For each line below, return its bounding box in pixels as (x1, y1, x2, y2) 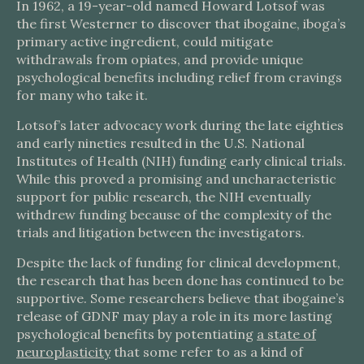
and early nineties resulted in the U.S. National (16, 135, 305, 151)
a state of (257, 326, 316, 342)
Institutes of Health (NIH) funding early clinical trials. (16, 153, 346, 169)
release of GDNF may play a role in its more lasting (16, 308, 332, 324)
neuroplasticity (16, 344, 110, 360)
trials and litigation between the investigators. (16, 224, 305, 240)
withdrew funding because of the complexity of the (16, 206, 331, 223)
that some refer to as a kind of (110, 344, 303, 360)
